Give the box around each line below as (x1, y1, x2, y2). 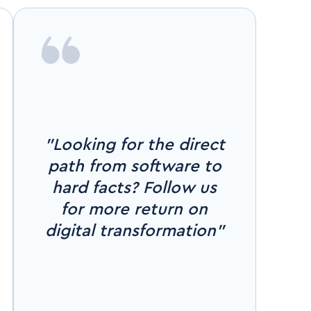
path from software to (47, 158, 221, 175)
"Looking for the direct (44, 137, 225, 153)
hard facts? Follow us (52, 180, 217, 196)
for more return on (61, 201, 208, 218)
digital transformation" (44, 223, 224, 239)
